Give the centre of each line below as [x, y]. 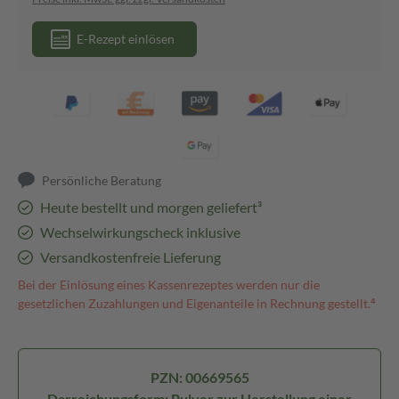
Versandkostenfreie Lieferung [130, 257]
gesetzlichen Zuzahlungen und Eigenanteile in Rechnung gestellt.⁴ [197, 303]
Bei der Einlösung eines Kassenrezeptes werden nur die [169, 285]
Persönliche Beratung [102, 180]
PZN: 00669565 [199, 377]
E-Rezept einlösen [126, 39]
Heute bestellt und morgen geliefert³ [151, 207]
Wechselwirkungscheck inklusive [140, 232]
